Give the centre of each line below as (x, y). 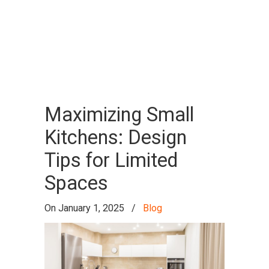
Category (79, 47)
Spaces (76, 183)
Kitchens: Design (116, 138)
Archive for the (101, 22)
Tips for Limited (111, 160)
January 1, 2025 (91, 208)
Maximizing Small (119, 115)
